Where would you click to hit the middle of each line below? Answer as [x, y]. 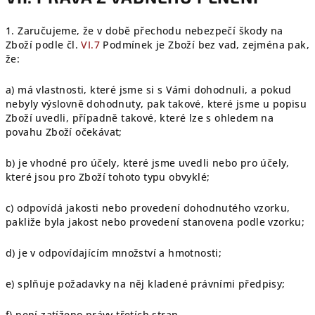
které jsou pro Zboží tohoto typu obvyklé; [108, 177]
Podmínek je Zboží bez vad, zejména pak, [205, 45]
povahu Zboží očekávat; [64, 132]
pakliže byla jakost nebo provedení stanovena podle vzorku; [155, 222]
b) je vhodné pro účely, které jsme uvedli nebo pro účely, [148, 163]
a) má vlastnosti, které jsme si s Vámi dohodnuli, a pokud [149, 90]
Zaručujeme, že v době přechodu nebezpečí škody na [150, 31]
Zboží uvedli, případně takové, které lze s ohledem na [140, 118]
